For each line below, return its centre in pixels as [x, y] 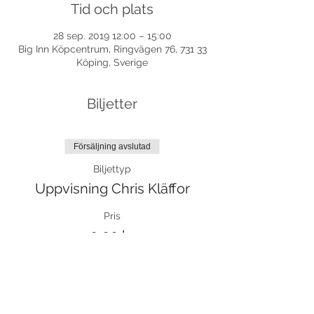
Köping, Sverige [112, 62]
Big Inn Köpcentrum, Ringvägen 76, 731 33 [112, 49]
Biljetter [112, 104]
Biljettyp [112, 169]
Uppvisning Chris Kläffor [112, 189]
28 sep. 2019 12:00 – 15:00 [112, 36]
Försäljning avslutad [112, 146]
